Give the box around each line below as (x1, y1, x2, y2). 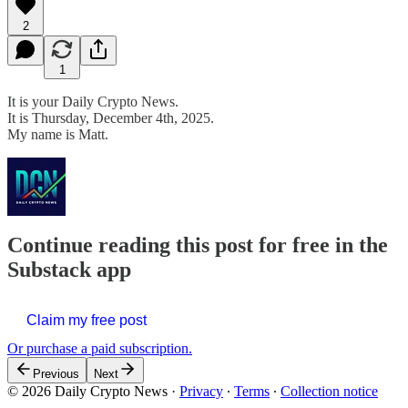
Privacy (179, 383, 223, 400)
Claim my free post (26, 312, 147, 329)
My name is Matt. (7, 126, 108, 142)
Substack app (7, 258, 131, 282)
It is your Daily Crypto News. (7, 93, 178, 109)
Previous (33, 367, 79, 382)
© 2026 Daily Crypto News (7, 383, 168, 400)
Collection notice (280, 383, 378, 400)
